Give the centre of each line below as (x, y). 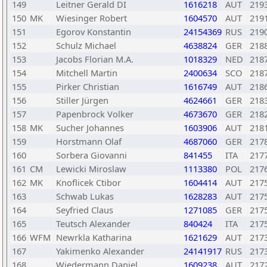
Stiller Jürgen (82, 100)
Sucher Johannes (90, 128)
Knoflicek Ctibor (89, 182)
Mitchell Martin (87, 73)
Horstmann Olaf (89, 141)
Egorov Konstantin (94, 32)
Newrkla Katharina (94, 237)
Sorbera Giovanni (91, 155)
